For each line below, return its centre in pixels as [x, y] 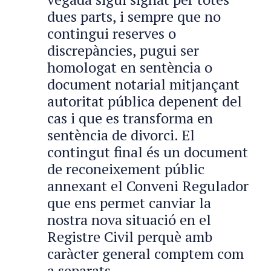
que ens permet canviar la [129, 202]
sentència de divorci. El [121, 135]
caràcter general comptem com [145, 253]
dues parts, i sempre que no [134, 16]
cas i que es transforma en [130, 118]
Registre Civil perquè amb [130, 236]
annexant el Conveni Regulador [148, 185]
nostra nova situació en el [129, 219]
